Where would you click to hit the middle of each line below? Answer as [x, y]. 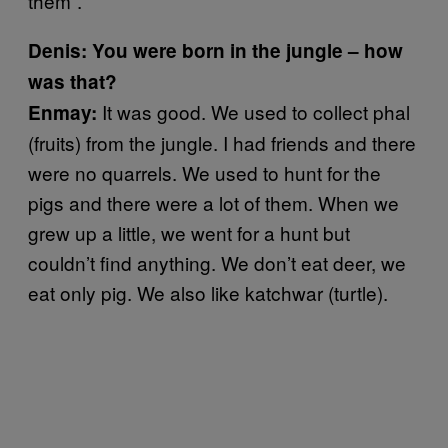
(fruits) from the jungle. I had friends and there [222, 142]
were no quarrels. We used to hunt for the [204, 172]
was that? [72, 81]
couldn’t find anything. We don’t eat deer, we [217, 262]
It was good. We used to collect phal [253, 111]
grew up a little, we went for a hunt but [189, 232]
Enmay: [62, 112]
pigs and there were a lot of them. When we [213, 202]
